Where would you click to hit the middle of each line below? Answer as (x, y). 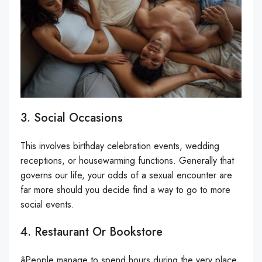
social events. (47, 204)
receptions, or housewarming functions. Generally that (127, 160)
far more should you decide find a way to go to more (125, 189)
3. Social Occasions (72, 118)
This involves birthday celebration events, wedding (120, 146)
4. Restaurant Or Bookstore (92, 232)
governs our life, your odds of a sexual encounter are (126, 175)
